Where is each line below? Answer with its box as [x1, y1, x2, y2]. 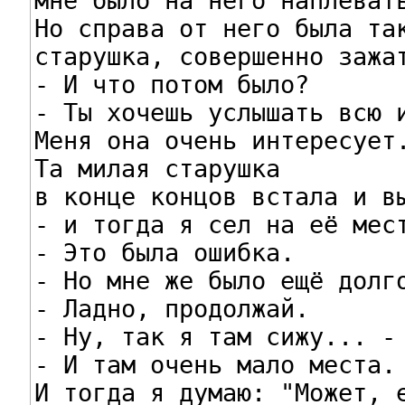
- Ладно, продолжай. [33, 294, 309, 323]
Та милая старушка [33, 154, 280, 183]
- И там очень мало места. [33, 350, 396, 379]
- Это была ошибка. [33, 238, 295, 267]
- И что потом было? [33, 70, 309, 99]
